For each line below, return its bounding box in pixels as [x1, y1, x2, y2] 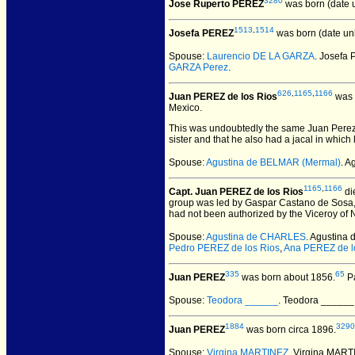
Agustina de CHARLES [206, 231, 306, 242]
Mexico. [169, 102, 202, 113]
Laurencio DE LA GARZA [207, 51, 315, 62]
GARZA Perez [169, 62, 228, 73]
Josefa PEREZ [169, 28, 234, 39]
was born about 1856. [239, 272, 335, 283]
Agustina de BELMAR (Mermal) [206, 157, 341, 168]
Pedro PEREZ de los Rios [169, 242, 280, 254]
